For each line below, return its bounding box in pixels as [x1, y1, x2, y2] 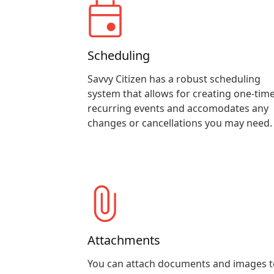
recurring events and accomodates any [87, 102, 268, 115]
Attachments [87, 232, 160, 248]
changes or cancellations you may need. [87, 116, 272, 130]
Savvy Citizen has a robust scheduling [87, 72, 261, 86]
